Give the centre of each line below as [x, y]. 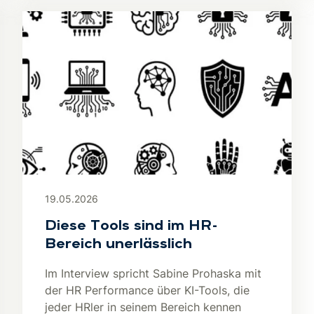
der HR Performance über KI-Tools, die [147, 290]
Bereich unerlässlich [118, 245]
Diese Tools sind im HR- [131, 226]
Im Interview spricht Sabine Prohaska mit [153, 273]
